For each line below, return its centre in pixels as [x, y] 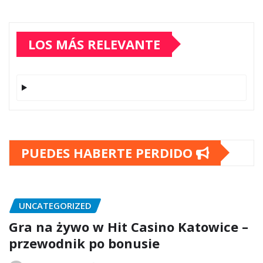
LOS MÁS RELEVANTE [94, 44]
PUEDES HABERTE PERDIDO [109, 152]
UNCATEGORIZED [55, 205]
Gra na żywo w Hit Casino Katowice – [129, 227]
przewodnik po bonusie [84, 243]
